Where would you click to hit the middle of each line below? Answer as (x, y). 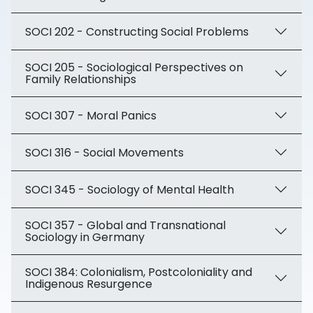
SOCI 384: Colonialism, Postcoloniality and (139, 272)
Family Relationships (81, 79)
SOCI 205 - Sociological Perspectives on (134, 67)
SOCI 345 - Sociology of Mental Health (130, 189)
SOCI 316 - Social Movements (104, 152)
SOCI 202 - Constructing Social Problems (137, 31)
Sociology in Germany (85, 237)
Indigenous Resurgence (89, 284)
